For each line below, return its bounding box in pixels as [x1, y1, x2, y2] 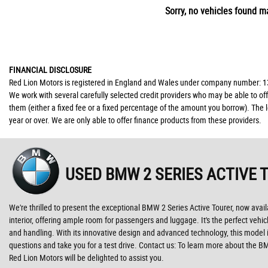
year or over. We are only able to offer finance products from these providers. [9, 114, 261, 126]
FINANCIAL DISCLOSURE [9, 64, 92, 75]
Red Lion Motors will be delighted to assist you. [9, 252, 164, 263]
